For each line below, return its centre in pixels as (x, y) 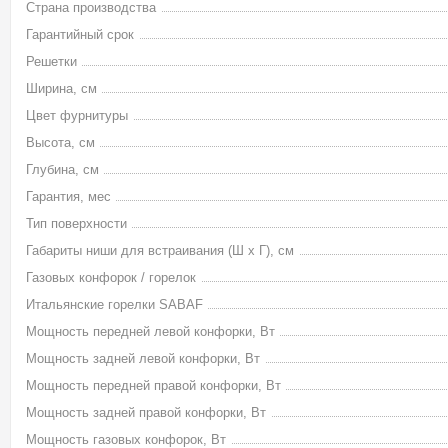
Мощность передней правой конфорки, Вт (153, 385)
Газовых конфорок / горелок (111, 277)
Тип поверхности (76, 223)
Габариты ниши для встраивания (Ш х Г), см (160, 250)
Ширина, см (61, 88)
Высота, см (60, 142)
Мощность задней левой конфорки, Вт (143, 358)
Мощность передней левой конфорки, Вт (150, 331)
